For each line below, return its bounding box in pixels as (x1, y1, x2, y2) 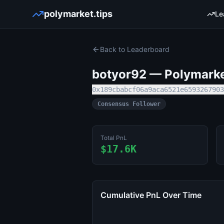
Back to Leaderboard (100, 45, 169, 53)
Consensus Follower (97, 100, 160, 107)
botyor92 (92, 67, 146, 81)
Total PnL (100, 134, 127, 141)
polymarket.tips (44, 8, 112, 19)
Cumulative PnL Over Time (100, 190, 201, 200)
